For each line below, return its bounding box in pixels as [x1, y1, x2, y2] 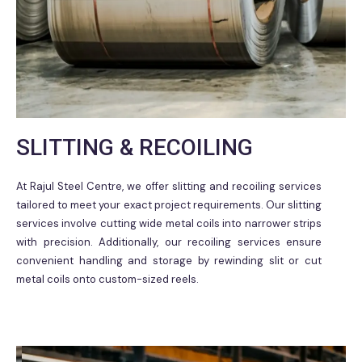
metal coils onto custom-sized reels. [16, 271, 199, 286]
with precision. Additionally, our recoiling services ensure [16, 234, 322, 249]
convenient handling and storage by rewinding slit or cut [16, 253, 322, 267]
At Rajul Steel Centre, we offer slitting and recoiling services [16, 179, 322, 193]
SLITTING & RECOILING [16, 133, 253, 161]
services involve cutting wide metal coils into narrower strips [16, 216, 322, 230]
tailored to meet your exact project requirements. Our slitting [16, 197, 322, 212]
